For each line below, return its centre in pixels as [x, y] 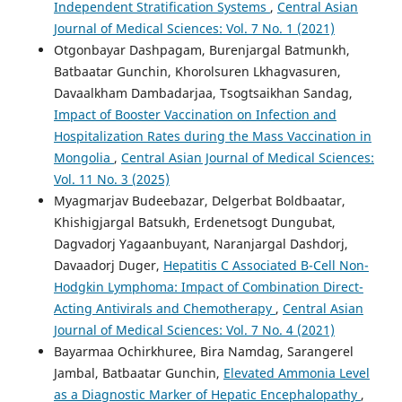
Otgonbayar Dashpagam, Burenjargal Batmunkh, [201, 50]
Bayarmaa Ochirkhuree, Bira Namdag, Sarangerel [203, 352]
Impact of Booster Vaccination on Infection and [195, 115]
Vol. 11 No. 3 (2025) [111, 179]
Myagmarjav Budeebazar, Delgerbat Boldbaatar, [199, 201]
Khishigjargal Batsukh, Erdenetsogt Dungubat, [194, 223]
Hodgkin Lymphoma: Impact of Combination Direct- [208, 287]
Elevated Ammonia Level [296, 373]
